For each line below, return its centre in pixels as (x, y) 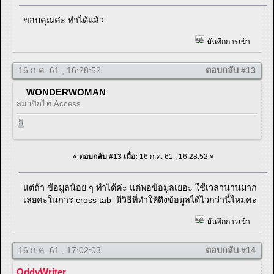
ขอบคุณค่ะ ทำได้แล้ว (64, 20)
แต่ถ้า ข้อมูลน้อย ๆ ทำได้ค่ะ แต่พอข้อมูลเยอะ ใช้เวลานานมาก (140, 187)
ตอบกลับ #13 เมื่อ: (108, 156)
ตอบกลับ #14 (231, 250)
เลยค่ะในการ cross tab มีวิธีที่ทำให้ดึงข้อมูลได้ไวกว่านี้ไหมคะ (140, 200)
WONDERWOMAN (66, 92)
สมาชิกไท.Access (49, 103)
